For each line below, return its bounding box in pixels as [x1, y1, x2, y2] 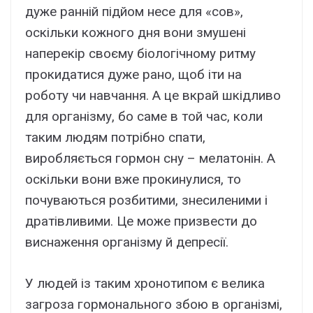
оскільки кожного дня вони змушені [25, 24, 246, 41]
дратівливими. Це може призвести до [25, 213, 257, 230]
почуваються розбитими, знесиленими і [25, 192, 268, 209]
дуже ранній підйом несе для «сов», [25, 3, 243, 20]
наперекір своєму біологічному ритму [25, 45, 256, 62]
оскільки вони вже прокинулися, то [25, 171, 241, 188]
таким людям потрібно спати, [25, 129, 205, 146]
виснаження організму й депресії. [25, 234, 228, 251]
